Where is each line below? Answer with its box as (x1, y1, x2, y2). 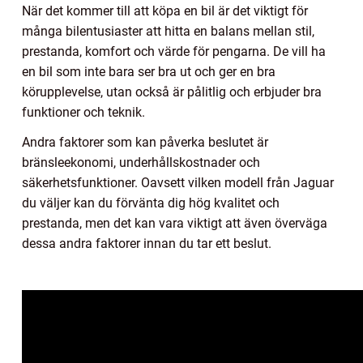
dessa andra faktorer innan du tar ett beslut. (22, 235, 271, 251)
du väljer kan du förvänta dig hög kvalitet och (22, 194, 280, 211)
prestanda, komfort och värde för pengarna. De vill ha (22, 43, 326, 59)
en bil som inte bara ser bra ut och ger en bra (22, 63, 275, 79)
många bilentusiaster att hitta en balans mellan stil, (22, 23, 314, 39)
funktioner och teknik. (22, 104, 145, 120)
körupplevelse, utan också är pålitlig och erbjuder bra (22, 83, 322, 100)
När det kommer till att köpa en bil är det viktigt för (22, 2, 308, 19)
